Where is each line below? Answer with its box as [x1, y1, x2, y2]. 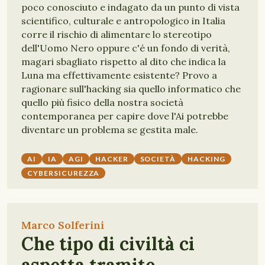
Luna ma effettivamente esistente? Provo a [21, 69, 217, 81]
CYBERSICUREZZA [27, 169, 100, 177]
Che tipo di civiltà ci [21, 232, 195, 255]
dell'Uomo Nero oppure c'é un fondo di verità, [21, 42, 230, 54]
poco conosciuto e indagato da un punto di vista [21, 1, 240, 13]
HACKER [95, 154, 128, 163]
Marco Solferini [21, 218, 104, 232]
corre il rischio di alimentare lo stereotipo [21, 28, 212, 40]
